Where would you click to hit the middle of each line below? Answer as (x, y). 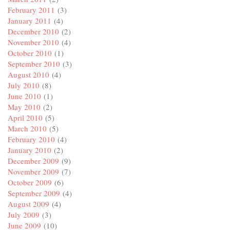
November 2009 (33, 172)
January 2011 (30, 21)
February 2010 (31, 139)
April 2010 (25, 118)
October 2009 (30, 183)
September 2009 (34, 193)
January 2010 (30, 150)
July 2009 (24, 215)
